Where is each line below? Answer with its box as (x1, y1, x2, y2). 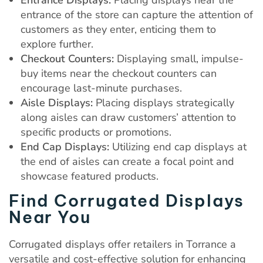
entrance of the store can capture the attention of (21, 7, 253, 22)
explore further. (21, 36, 93, 51)
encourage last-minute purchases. (21, 80, 182, 95)
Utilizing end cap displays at (109, 139, 247, 154)
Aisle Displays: (21, 95, 93, 110)
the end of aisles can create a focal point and (21, 154, 234, 168)
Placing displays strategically (93, 95, 234, 110)
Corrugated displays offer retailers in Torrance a (9, 237, 236, 251)
